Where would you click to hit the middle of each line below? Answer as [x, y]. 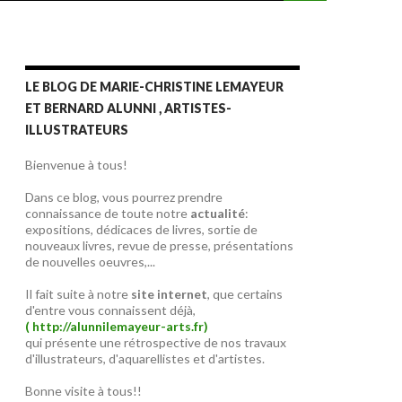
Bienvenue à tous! [76, 165]
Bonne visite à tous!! [83, 391]
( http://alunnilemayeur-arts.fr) [117, 326]
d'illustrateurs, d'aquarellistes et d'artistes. [145, 358]
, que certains [245, 294]
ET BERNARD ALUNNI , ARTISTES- [128, 108]
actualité [218, 213]
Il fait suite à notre [77, 294]
